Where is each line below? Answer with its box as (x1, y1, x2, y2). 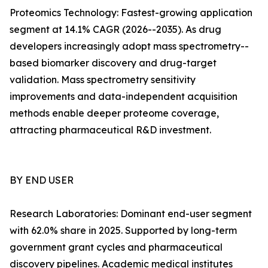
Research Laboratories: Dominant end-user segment (10, 208, 252, 220)
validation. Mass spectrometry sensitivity (10, 74, 196, 86)
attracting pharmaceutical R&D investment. (10, 124, 211, 136)
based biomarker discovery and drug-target (10, 57, 217, 69)
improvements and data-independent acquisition (10, 90, 237, 103)
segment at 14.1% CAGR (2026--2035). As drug (10, 23, 221, 36)
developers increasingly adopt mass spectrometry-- (10, 40, 249, 53)
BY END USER (10, 174, 74, 187)
